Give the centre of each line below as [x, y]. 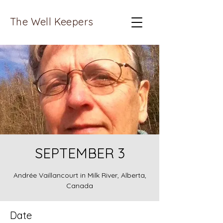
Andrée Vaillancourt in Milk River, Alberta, [80, 175]
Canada [80, 186]
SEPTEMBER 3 [80, 153]
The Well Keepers [52, 22]
